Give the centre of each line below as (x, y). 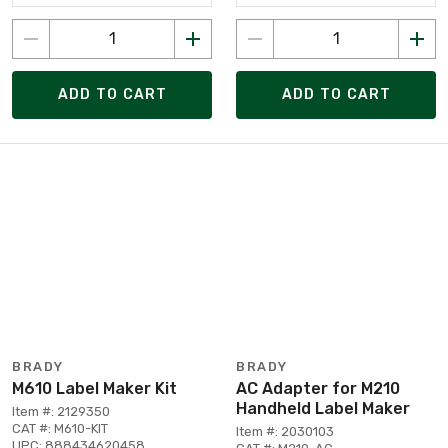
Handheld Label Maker (323, 408)
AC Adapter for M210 (318, 388)
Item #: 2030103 (285, 431)
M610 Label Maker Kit (94, 388)
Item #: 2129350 (61, 411)
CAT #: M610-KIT (60, 428)
